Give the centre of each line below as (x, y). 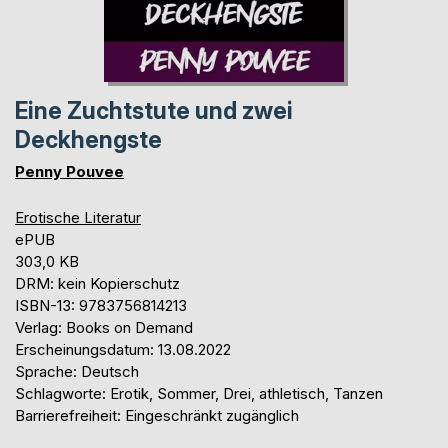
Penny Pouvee (69, 171)
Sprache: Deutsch (77, 371)
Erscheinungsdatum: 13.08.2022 (123, 349)
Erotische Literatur (78, 217)
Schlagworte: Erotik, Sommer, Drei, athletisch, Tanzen (199, 393)
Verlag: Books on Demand (104, 327)
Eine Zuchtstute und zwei (154, 110)
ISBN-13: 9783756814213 (101, 305)
